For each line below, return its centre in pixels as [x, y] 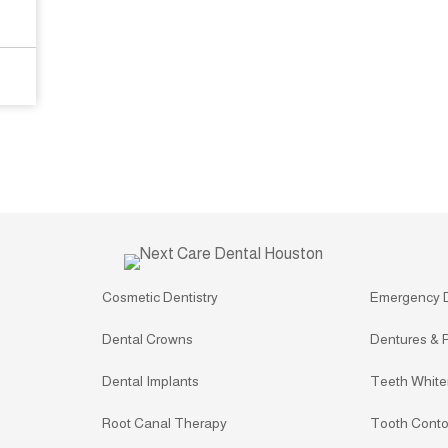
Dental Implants [150, 380]
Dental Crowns [147, 338]
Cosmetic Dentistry [159, 296]
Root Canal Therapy [164, 422]
